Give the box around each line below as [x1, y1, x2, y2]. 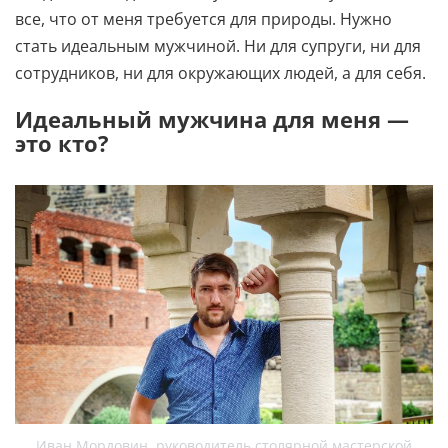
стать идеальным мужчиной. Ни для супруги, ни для [15, 34, 421, 57]
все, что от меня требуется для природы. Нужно [15, 7, 392, 30]
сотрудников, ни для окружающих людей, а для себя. [15, 61, 426, 84]
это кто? [15, 127, 109, 158]
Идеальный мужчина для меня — [15, 103, 409, 134]
